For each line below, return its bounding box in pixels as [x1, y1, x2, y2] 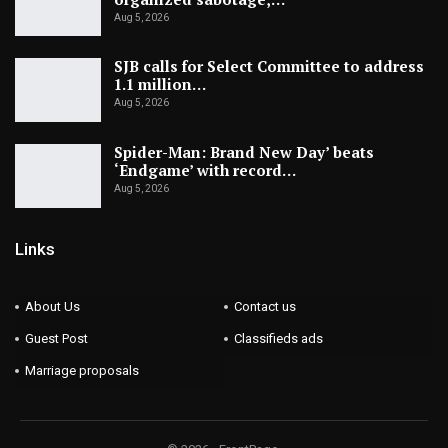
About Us [25, 299, 80, 315]
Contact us [234, 299, 296, 315]
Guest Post [25, 331, 88, 347]
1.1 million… [114, 74, 206, 95]
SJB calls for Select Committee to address [114, 56, 424, 77]
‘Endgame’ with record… [114, 159, 296, 180]
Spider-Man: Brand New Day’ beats [114, 141, 374, 162]
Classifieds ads [234, 331, 323, 347]
